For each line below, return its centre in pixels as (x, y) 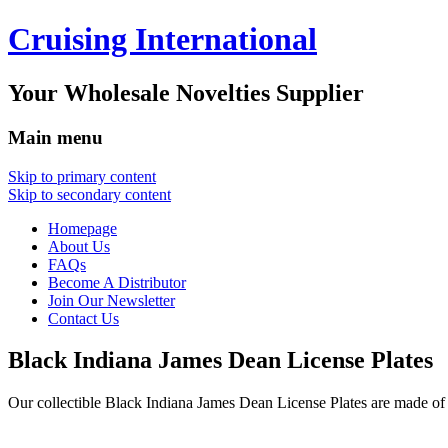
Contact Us (83, 318)
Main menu (55, 137)
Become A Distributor (117, 282)
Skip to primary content (82, 176)
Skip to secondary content (89, 194)
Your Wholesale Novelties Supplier (186, 92)
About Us (79, 246)
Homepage (82, 228)
